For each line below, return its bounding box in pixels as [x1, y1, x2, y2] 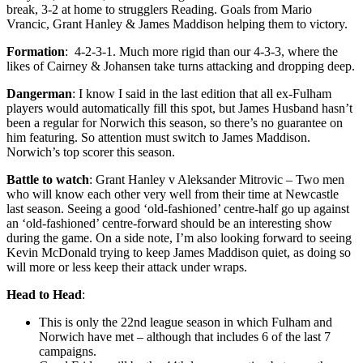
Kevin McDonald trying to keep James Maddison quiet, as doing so [6, 245, 351, 259]
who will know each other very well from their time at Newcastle [6, 186, 339, 201]
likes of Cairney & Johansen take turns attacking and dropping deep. [6, 58, 355, 73]
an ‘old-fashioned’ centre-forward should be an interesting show [6, 216, 332, 230]
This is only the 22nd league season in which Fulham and [39, 314, 332, 329]
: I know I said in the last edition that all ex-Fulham [72, 86, 331, 100]
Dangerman [6, 86, 72, 100]
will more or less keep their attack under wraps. [6, 259, 247, 274]
